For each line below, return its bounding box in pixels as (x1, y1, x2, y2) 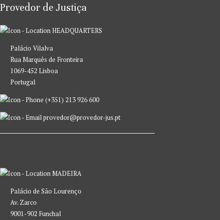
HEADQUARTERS (51, 26, 102, 35)
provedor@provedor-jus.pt (42, 112, 120, 122)
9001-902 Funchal (10, 209, 61, 218)
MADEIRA (51, 168, 82, 178)
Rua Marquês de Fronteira (10, 55, 83, 64)
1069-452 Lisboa (10, 66, 58, 75)
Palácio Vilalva (10, 43, 53, 53)
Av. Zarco (10, 197, 37, 207)
